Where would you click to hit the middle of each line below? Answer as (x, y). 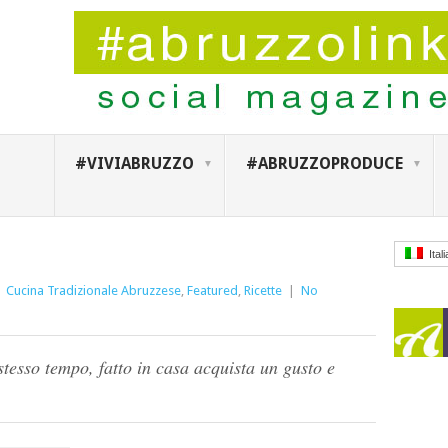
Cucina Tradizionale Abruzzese (93, 290)
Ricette (263, 290)
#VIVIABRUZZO (134, 163)
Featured (212, 290)
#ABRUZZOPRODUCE (324, 163)
